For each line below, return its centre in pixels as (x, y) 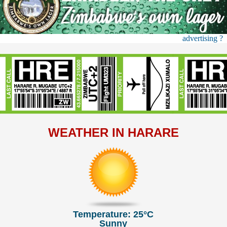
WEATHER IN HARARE (113, 133)
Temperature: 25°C (113, 215)
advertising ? (203, 39)
